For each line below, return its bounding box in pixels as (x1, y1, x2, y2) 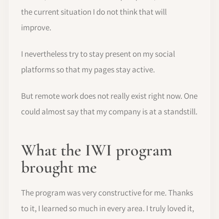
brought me (21, 157, 97, 178)
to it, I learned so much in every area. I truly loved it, (21, 203, 194, 214)
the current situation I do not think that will (21, 6, 167, 18)
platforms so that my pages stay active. (21, 64, 155, 75)
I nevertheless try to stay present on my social (21, 48, 175, 60)
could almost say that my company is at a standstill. (21, 106, 197, 117)
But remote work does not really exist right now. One (21, 90, 197, 102)
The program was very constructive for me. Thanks (21, 187, 193, 198)
